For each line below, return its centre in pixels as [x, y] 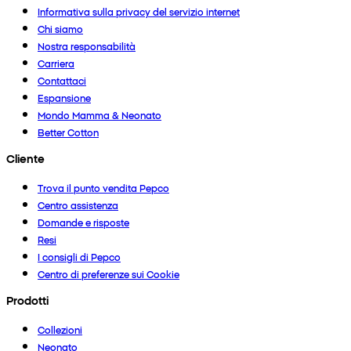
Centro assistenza [78, 205]
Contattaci [62, 81]
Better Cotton [68, 132]
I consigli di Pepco [79, 257]
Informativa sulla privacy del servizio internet [139, 12]
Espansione [64, 98]
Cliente [25, 159]
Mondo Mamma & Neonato [100, 115]
